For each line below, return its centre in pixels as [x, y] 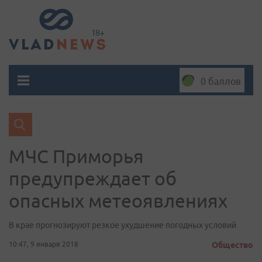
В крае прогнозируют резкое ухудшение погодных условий [123, 225]
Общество [232, 245]
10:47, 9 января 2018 [44, 244]
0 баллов [221, 81]
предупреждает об [93, 178]
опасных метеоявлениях [118, 201]
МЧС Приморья [76, 156]
